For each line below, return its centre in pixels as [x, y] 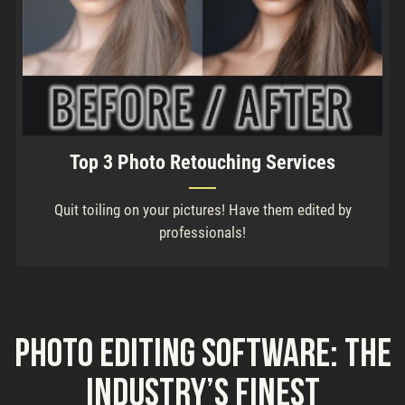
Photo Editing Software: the [202, 357]
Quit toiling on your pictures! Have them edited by [202, 210]
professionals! [202, 233]
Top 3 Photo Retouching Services [202, 163]
